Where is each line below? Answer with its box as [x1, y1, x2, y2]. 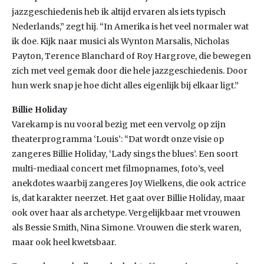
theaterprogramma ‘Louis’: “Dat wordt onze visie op [12, 134, 224, 144]
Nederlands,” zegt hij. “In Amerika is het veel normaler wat [12, 21, 249, 32]
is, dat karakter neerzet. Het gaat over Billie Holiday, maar [12, 193, 245, 203]
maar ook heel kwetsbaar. [12, 237, 116, 247]
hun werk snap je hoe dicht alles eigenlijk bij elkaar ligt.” [12, 80, 239, 91]
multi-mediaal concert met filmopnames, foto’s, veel [12, 163, 224, 174]
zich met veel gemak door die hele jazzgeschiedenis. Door [12, 65, 247, 76]
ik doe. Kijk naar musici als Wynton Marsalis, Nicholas [12, 36, 229, 47]
